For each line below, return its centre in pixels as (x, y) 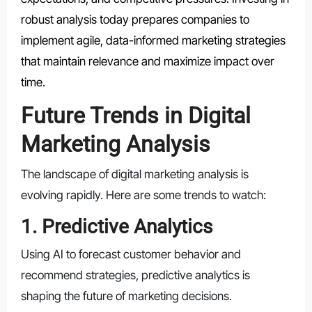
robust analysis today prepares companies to (135, 20)
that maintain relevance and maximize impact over (147, 62)
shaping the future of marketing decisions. (126, 296)
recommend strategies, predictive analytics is (135, 275)
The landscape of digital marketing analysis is (134, 174)
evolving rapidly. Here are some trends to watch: (143, 195)
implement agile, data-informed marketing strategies (153, 41)
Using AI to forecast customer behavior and (131, 255)
